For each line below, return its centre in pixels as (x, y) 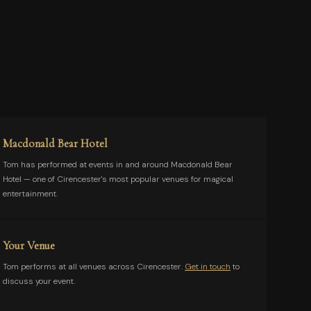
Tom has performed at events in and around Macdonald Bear (118, 165)
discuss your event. (39, 281)
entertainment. (30, 194)
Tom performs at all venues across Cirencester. (94, 267)
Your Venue (29, 245)
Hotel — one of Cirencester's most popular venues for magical (118, 179)
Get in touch (208, 267)
